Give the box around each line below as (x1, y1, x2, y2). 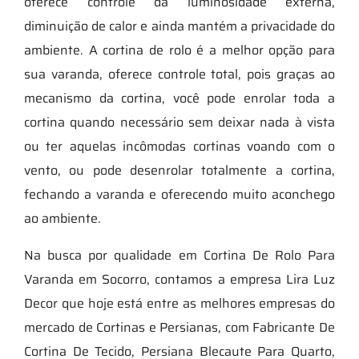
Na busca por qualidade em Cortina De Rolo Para (24, 244, 335, 265)
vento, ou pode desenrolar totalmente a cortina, (24, 159, 335, 180)
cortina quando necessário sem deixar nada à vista (24, 111, 335, 132)
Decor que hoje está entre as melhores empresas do (24, 292, 335, 313)
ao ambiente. (24, 208, 101, 228)
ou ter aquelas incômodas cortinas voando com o (24, 135, 335, 156)
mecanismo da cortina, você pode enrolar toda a (24, 87, 335, 108)
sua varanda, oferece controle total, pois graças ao (24, 63, 335, 84)
